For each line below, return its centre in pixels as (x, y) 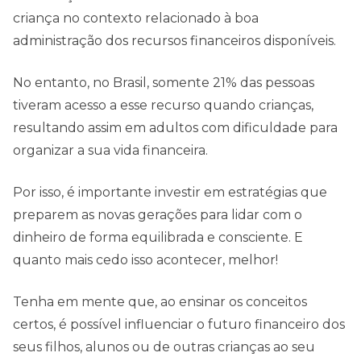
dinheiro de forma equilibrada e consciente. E (158, 238)
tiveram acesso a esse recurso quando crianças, (163, 106)
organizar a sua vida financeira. (110, 151)
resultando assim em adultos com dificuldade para (175, 128)
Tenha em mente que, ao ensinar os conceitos (160, 302)
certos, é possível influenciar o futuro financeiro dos (179, 325)
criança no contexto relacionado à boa (136, 19)
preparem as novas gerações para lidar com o (158, 215)
